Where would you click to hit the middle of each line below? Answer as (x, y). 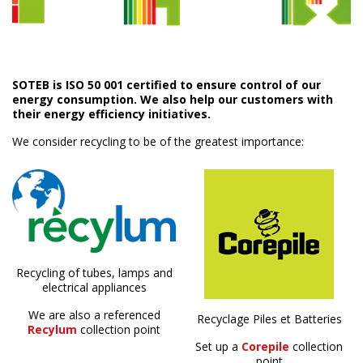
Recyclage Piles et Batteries (269, 318)
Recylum (52, 330)
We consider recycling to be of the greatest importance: (158, 141)
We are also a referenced (94, 315)
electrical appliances (94, 288)
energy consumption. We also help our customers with (173, 99)
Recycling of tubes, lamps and (94, 273)
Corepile (267, 346)
